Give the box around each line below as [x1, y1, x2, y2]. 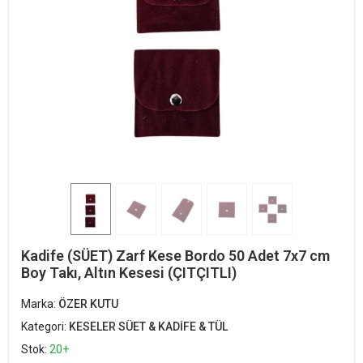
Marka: [21, 297, 58, 310]
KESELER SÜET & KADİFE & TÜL [69, 319, 228, 333]
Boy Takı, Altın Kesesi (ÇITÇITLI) [21, 263, 237, 281]
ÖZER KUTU [58, 297, 118, 310]
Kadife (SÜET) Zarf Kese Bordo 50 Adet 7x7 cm [21, 246, 330, 264]
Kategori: [21, 319, 69, 333]
